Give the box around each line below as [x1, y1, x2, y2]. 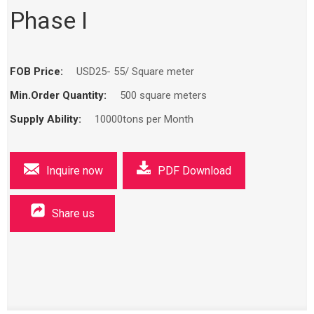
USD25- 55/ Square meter [76, 64, 195, 78]
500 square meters [120, 88, 207, 102]
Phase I [10, 6, 88, 34]
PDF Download [158, 163, 232, 177]
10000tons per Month [95, 112, 194, 125]
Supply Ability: [10, 112, 85, 125]
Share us [51, 206, 95, 220]
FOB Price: [10, 64, 67, 78]
